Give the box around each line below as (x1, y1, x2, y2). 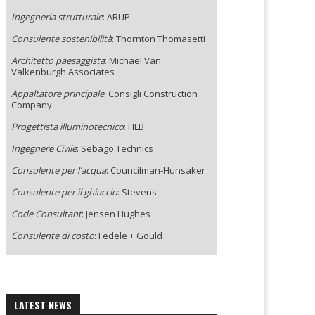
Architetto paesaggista (11, 54, 105, 67)
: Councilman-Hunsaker (106, 164, 205, 176)
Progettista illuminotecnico (11, 120, 124, 133)
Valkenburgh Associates (11, 65, 115, 78)
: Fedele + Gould (94, 229, 162, 242)
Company (11, 98, 52, 111)
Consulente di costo (11, 229, 94, 242)
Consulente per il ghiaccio (11, 186, 117, 198)
